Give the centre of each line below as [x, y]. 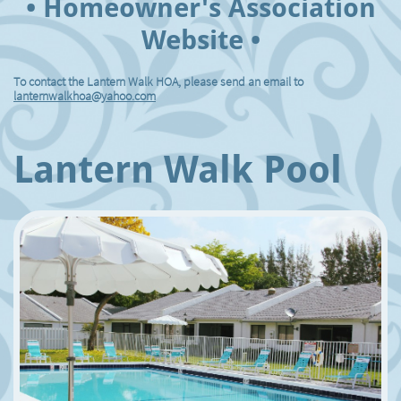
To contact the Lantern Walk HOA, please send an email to [158, 81]
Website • [200, 40]
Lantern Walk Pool [178, 170]
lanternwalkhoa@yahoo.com [85, 96]
